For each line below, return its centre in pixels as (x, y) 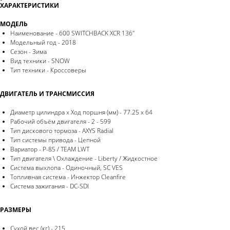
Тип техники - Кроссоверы (48, 70)
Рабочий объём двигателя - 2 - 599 (61, 121)
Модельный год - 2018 (43, 42)
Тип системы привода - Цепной (55, 140)
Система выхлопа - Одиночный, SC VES (66, 167)
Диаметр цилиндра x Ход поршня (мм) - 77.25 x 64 (81, 112)
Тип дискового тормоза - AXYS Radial (62, 130)
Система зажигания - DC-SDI (50, 186)
